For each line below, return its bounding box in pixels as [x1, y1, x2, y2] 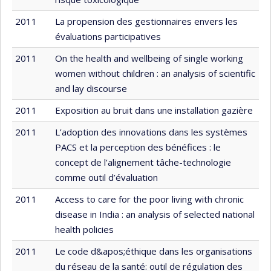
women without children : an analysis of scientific [55, 67, 255, 79]
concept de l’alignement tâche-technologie [55, 155, 231, 168]
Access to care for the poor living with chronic [55, 192, 244, 205]
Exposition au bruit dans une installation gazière [55, 103, 253, 116]
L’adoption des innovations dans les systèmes [55, 125, 247, 138]
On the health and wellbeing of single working [55, 51, 243, 64]
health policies [55, 223, 114, 235]
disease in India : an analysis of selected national [55, 207, 255, 220]
